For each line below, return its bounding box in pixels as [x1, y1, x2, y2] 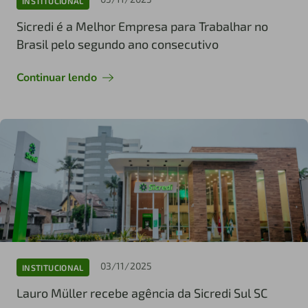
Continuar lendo [16, 70, 97, 86]
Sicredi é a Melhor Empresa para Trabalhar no [16, 19, 268, 34]
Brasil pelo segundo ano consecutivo [16, 36, 219, 52]
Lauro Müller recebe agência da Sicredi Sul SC [16, 285, 267, 301]
